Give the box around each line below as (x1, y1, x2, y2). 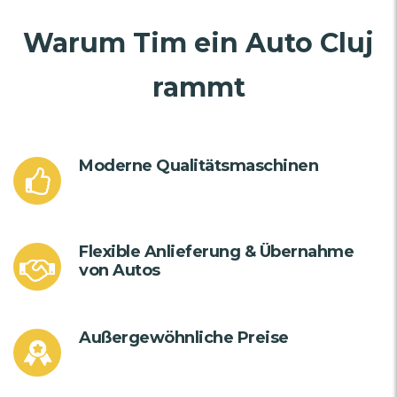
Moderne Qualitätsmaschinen (79, 156, 318, 176)
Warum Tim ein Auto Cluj (23, 27, 374, 60)
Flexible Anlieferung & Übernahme (79, 242, 354, 262)
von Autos (79, 261, 160, 281)
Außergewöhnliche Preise (79, 328, 289, 348)
